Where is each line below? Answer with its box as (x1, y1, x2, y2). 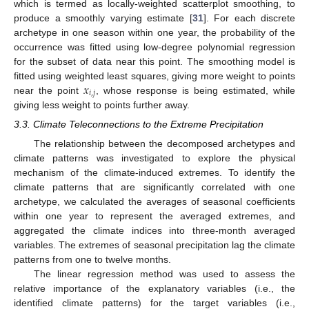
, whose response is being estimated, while (96, 84, 296, 96)
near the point (14, 84, 83, 96)
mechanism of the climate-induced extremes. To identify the (14, 167, 295, 179)
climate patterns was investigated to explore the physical (14, 152, 295, 164)
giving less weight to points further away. (14, 99, 190, 111)
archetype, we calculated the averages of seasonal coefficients (14, 196, 295, 208)
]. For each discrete (203, 12, 295, 23)
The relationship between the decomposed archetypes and (33, 138, 295, 150)
